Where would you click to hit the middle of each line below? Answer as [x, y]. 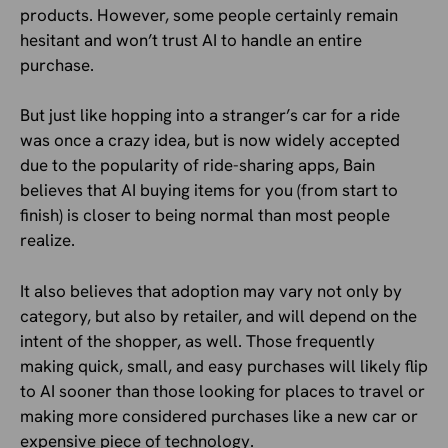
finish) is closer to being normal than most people [205, 215]
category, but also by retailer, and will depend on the [218, 315]
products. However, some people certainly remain [209, 14]
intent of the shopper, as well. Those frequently [197, 340]
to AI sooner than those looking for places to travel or [222, 390]
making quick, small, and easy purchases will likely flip [224, 365]
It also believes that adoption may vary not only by [211, 290]
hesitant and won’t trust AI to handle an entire [191, 39]
